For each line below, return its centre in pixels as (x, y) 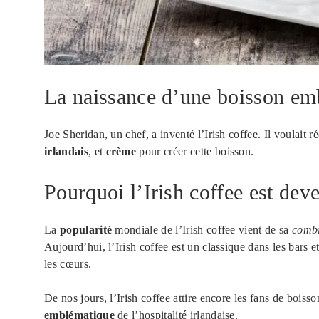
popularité (86, 229)
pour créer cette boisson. (195, 151)
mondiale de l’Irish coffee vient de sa (202, 229)
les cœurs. (68, 263)
